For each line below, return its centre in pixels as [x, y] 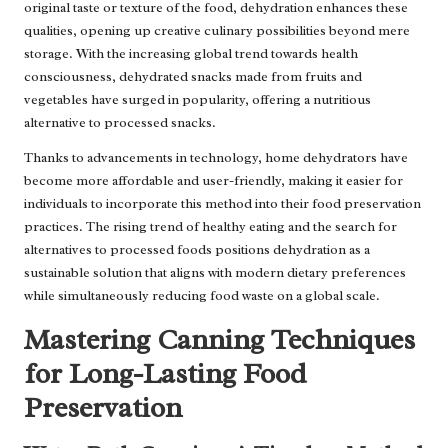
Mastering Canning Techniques [219, 339]
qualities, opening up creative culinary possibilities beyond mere [217, 30]
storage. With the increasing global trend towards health [191, 53]
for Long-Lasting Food [165, 373]
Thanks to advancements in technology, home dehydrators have [216, 157]
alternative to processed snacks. [120, 122]
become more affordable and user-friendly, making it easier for [213, 180]
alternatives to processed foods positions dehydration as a [197, 249]
